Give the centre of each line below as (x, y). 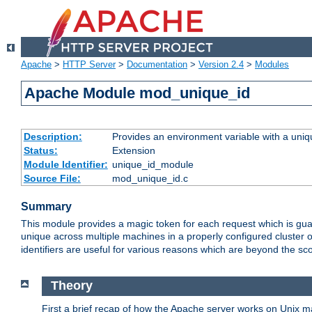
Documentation (157, 65)
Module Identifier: (65, 165)
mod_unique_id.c (150, 179)
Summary (46, 207)
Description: (53, 137)
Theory (71, 286)
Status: (40, 151)
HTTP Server (89, 65)
